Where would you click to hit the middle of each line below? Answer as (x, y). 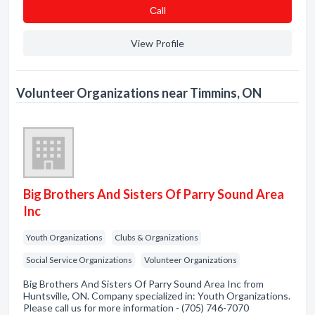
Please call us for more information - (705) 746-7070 (136, 308)
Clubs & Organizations (156, 237)
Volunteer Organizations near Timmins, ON (139, 93)
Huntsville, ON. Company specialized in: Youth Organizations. (157, 296)
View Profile (157, 43)
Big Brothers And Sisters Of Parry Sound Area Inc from (143, 284)
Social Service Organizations (79, 260)
